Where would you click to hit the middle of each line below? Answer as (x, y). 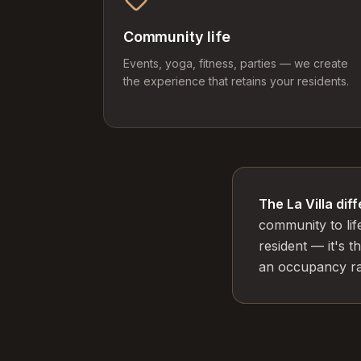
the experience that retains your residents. (236, 81)
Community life (177, 37)
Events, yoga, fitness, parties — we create (236, 63)
